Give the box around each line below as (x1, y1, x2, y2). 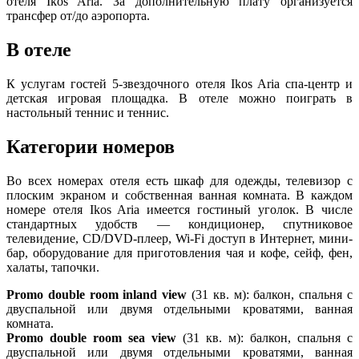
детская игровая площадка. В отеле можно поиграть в (6, 91, 353, 106)
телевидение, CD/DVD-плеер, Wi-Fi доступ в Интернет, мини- (6, 232, 353, 246)
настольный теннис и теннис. (6, 106, 169, 120)
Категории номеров (6, 136, 175, 158)
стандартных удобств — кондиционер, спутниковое (6, 217, 353, 232)
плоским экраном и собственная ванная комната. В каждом (6, 188, 353, 203)
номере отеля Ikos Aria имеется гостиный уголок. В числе (6, 203, 353, 217)
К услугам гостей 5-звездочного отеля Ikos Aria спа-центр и (6, 77, 353, 91)
